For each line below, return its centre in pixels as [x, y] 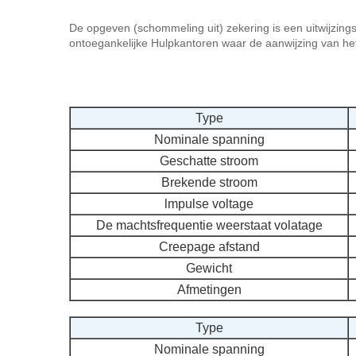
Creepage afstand [209, 247]
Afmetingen [209, 290]
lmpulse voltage [209, 204]
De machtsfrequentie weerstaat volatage [209, 225]
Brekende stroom [209, 182]
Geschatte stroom [209, 161]
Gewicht [209, 268]
